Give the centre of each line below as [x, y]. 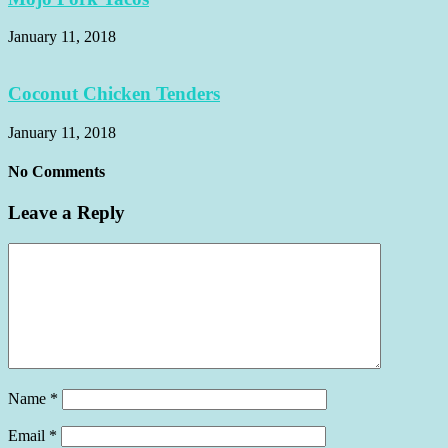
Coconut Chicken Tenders [114, 94]
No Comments [56, 172]
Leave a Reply [66, 213]
